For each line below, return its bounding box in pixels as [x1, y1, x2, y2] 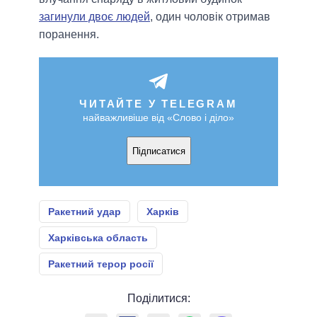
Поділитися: [127, 292, 190, 305]
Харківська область [48, 232, 148, 244]
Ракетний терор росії [48, 258, 154, 270]
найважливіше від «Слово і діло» [83, 112, 234, 124]
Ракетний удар [48, 206, 121, 218]
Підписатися [132, 145, 185, 156]
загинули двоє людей [39, 11, 150, 23]
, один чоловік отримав [150, 11, 270, 23]
